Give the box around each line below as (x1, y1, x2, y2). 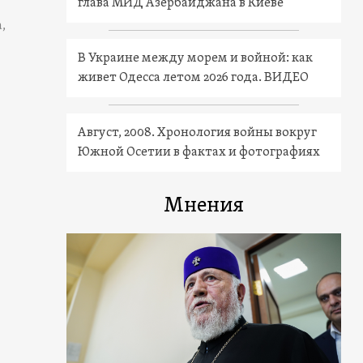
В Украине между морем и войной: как (78, 50, 314, 67)
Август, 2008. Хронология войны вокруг (78, 125, 318, 142)
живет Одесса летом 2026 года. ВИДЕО (78, 70, 310, 87)
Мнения (164, 193, 245, 220)
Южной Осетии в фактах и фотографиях (78, 144, 321, 161)
